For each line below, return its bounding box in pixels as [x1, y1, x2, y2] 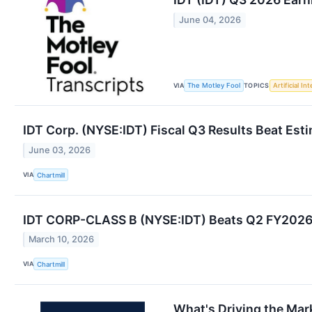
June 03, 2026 [29, 144, 91, 155]
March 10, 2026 [29, 233, 95, 244]
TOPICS [244, 81, 270, 89]
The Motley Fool [187, 81, 241, 90]
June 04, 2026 [179, 14, 242, 25]
